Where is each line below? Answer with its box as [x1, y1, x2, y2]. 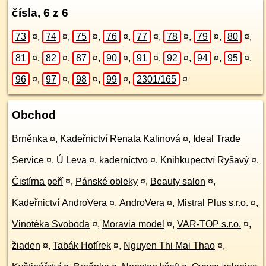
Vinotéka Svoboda [12, 219, 90, 229]
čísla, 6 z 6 [12, 7, 68, 19]
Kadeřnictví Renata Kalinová [60, 134, 180, 144]
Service [12, 155, 44, 165]
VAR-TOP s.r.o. [177, 219, 241, 229]
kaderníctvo [99, 155, 148, 165]
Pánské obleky [75, 176, 138, 186]
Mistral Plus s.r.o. [177, 198, 248, 208]
